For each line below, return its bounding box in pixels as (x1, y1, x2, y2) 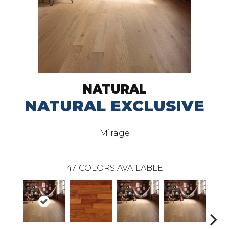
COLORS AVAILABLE (78, 163, 163, 173)
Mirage (99, 128, 130, 138)
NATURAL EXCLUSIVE (25, 97, 204, 116)
